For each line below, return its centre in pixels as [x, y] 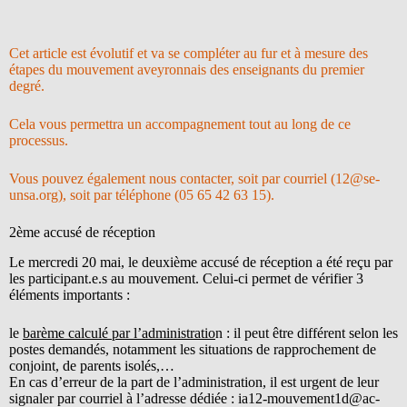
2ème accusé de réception [82, 233]
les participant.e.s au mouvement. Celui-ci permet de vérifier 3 [186, 279]
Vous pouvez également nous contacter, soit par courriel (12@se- [194, 179]
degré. [27, 86]
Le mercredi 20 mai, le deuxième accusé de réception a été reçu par [201, 263]
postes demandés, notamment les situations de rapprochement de [193, 350]
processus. [39, 141]
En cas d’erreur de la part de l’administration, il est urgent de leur [194, 382]
